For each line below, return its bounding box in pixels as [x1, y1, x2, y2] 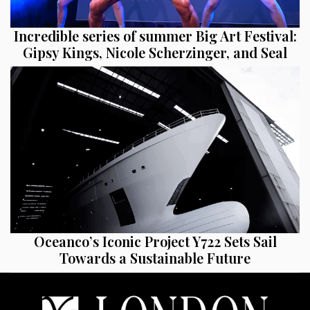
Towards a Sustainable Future [60, 248, 250, 268]
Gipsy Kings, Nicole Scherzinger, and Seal [23, 43, 287, 62]
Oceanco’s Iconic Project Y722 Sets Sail [33, 232, 277, 251]
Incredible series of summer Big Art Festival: [13, 26, 297, 46]
